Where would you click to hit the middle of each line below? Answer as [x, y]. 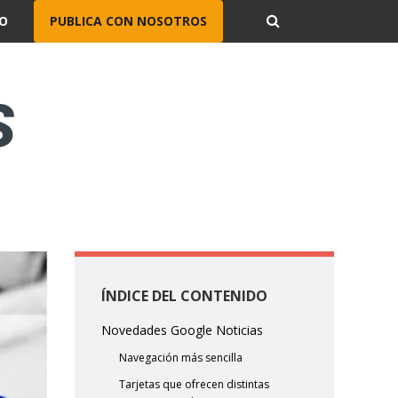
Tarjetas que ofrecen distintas [194, 385]
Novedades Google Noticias [182, 330]
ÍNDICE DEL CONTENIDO [184, 296]
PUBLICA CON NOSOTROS [128, 21]
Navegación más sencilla [180, 358]
